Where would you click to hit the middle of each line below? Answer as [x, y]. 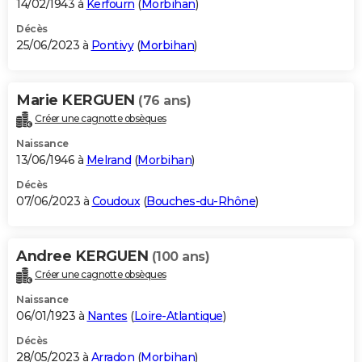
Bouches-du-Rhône [201, 202]
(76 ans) [164, 101]
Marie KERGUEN [77, 101]
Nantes [107, 316]
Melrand [108, 160]
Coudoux [116, 202]
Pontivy [112, 46]
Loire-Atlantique [178, 316]
